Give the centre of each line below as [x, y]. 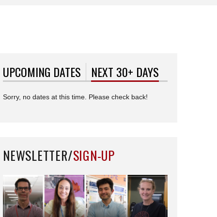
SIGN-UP [94, 155]
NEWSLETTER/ [38, 155]
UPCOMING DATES [42, 72]
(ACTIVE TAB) [187, 72]
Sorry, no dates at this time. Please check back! [75, 97]
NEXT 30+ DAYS [125, 72]
